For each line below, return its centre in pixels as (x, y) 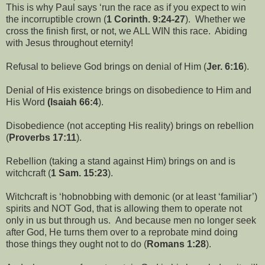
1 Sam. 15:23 (79, 173)
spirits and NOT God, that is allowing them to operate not (124, 209)
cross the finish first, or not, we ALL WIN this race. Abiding (127, 31)
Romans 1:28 (176, 244)
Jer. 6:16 (225, 67)
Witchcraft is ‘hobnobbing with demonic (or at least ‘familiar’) (132, 197)
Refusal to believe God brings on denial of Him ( (106, 67)
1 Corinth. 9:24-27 (146, 20)
